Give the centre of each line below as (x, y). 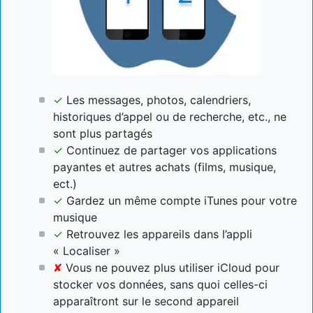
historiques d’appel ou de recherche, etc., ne (170, 116)
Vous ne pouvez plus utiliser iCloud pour (171, 267)
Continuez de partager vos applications (170, 150)
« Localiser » (87, 250)
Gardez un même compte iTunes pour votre (180, 200)
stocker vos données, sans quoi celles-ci (160, 284)
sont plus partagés (103, 133)
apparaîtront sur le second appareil (146, 301)
